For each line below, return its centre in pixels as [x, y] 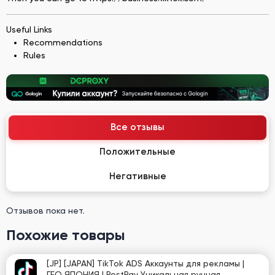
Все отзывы [137, 127]
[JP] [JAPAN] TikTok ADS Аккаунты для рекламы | [145, 264]
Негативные [137, 176]
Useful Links [29, 29]
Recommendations [63, 42]
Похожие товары [66, 234]
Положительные [137, 152]
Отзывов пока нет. [45, 210]
